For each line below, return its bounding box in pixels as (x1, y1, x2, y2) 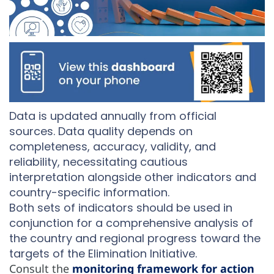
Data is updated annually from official (9, 108, 217, 124)
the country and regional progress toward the (9, 231, 261, 246)
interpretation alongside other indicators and (9, 169, 256, 185)
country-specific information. (9, 185, 172, 201)
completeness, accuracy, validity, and (9, 139, 216, 155)
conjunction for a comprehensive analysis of (9, 215, 253, 231)
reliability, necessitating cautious (9, 154, 188, 170)
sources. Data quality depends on (9, 124, 193, 139)
